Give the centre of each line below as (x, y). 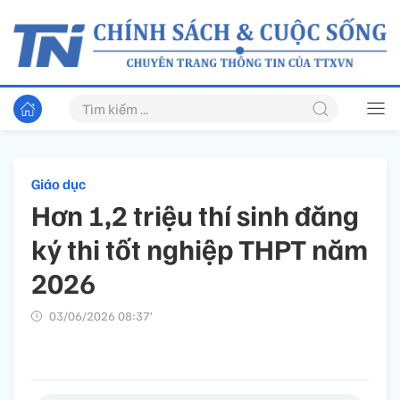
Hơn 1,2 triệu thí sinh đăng (195, 215)
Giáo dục (58, 184)
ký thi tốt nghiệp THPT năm (200, 249)
